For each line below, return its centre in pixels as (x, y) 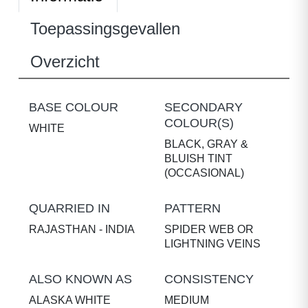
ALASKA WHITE (70, 300)
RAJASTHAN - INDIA (82, 229)
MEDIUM (187, 300)
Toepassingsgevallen (105, 29)
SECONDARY (203, 107)
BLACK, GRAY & (206, 144)
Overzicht (65, 62)
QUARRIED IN (69, 208)
